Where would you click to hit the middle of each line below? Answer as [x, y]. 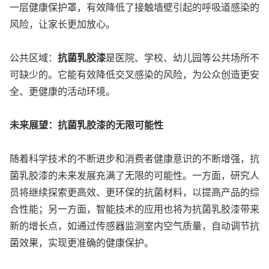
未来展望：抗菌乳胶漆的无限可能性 [86, 125]
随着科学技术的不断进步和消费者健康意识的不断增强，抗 [134, 158]
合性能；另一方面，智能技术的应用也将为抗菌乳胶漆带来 [134, 209]
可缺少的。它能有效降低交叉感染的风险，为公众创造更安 [134, 74]
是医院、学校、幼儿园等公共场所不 [183, 57]
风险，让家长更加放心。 [62, 24]
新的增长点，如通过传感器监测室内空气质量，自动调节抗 [134, 225]
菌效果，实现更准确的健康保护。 [82, 242]
